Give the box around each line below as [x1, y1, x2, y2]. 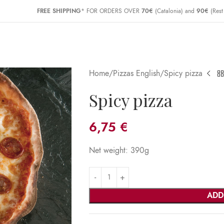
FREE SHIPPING [37, 7, 81, 15]
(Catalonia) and [153, 7, 196, 15]
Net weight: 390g [88, 145, 149, 156]
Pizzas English [112, 68, 160, 79]
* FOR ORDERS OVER [81, 7, 141, 15]
